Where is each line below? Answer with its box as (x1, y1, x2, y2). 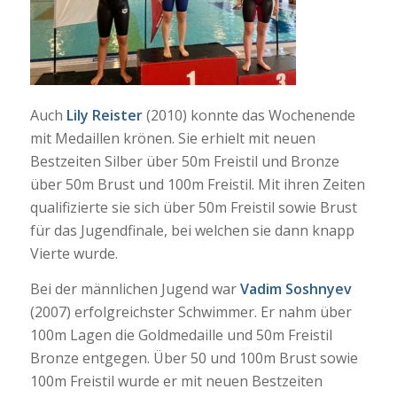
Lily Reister (66, 105, 143, 125)
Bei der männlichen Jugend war (29, 278, 240, 299)
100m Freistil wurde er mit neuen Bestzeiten (29, 370, 323, 391)
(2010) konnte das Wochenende (142, 105, 355, 125)
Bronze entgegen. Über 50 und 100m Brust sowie (29, 347, 358, 368)
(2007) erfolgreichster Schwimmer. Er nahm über (29, 301, 352, 322)
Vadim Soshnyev (239, 278, 352, 299)
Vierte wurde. (29, 243, 118, 263)
